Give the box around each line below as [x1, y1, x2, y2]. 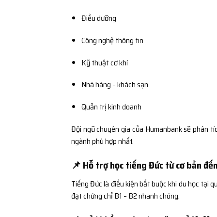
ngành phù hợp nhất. [71, 135, 134, 147]
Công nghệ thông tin [81, 34, 143, 46]
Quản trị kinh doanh [81, 101, 141, 113]
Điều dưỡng [81, 12, 116, 24]
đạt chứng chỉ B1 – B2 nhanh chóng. [71, 189, 180, 202]
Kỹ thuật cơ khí [81, 56, 128, 69]
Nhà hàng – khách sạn [81, 78, 148, 91]
